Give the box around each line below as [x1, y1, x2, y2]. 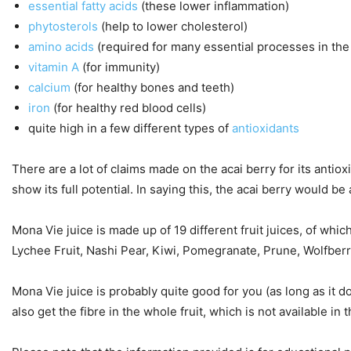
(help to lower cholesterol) [98, 18, 248, 34]
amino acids [28, 38, 94, 54]
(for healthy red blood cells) [50, 100, 206, 115]
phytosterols [28, 18, 98, 34]
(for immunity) [79, 59, 160, 74]
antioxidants [232, 120, 299, 136]
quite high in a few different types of [28, 120, 232, 136]
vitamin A [28, 59, 79, 74]
